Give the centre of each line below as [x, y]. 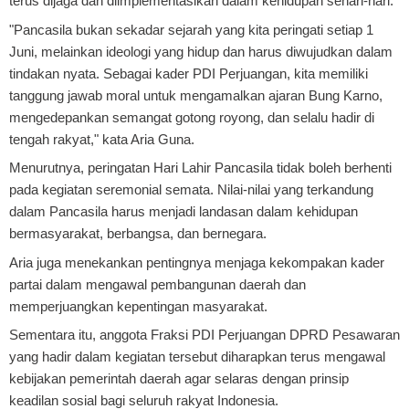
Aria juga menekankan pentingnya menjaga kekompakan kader [197, 262]
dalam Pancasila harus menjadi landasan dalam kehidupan [184, 212]
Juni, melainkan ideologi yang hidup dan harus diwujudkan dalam [201, 51]
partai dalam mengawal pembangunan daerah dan [157, 284]
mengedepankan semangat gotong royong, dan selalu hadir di [192, 117]
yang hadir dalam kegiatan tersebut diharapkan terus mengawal [197, 357]
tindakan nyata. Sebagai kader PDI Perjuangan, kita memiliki [189, 73]
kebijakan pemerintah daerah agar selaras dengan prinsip [179, 379]
